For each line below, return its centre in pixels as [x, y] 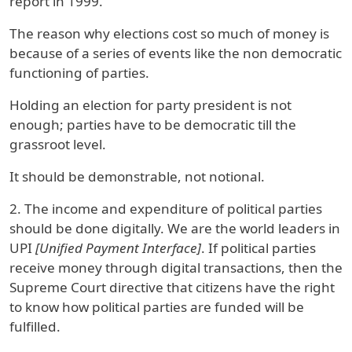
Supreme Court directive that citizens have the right [172, 288]
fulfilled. [35, 327]
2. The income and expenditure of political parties [166, 209]
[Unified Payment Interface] [118, 248]
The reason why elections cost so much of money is [169, 34]
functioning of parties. [79, 73]
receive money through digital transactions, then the [176, 268]
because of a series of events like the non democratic [176, 53]
